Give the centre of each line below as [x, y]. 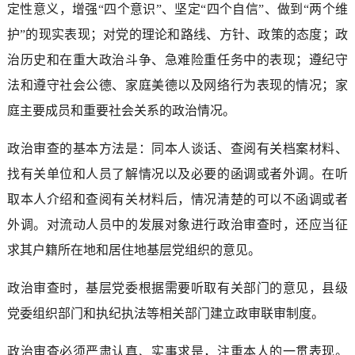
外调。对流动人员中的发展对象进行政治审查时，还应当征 [177, 224]
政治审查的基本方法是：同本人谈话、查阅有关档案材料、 [177, 148]
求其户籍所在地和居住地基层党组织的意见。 [134, 250]
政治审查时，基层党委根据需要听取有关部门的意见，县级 [177, 288]
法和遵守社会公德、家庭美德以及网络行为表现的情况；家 [177, 85]
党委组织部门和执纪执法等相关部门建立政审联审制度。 [165, 313]
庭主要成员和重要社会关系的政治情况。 [121, 110]
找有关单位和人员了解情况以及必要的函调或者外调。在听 [177, 174]
